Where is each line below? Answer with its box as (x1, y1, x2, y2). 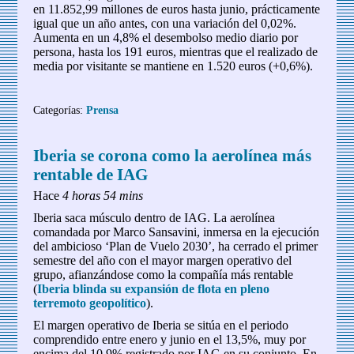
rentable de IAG (33, 165, 149, 184)
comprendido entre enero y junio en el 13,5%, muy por (33, 333, 307, 347)
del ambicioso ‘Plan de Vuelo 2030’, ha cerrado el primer (33, 239, 318, 254)
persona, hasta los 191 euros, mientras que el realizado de (33, 45, 318, 59)
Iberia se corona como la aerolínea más (33, 146, 312, 165)
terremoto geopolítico (33, 296, 147, 311)
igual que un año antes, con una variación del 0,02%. (33, 17, 297, 31)
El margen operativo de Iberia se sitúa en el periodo (33, 318, 289, 333)
